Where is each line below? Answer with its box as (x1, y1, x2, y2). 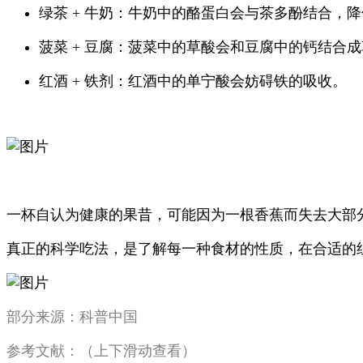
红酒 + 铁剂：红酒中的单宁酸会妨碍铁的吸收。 (39, 73, 347, 89)
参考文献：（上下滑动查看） (6, 343, 196, 359)
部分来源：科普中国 (6, 309, 138, 325)
